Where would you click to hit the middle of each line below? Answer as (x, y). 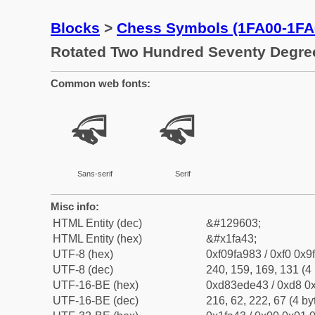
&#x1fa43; (231, 239)
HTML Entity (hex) (97, 239)
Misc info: (75, 206)
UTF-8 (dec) (83, 270)
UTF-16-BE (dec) (96, 301)
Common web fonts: (101, 83)
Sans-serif (95, 174)
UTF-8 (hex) (83, 254)
